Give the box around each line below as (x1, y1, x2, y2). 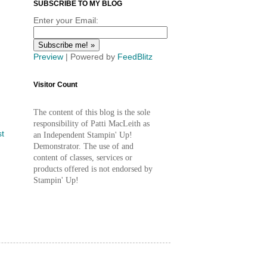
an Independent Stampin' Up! (33, 130, 132, 139)
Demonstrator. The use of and (33, 141, 133, 151)
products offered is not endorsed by (33, 164, 153, 173)
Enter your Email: (33, 15, 98, 25)
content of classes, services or (33, 153, 132, 162)
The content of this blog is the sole (33, 107, 150, 117)
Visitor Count (33, 80, 77, 89)
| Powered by (63, 51, 117, 61)
